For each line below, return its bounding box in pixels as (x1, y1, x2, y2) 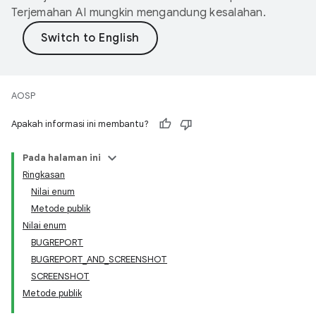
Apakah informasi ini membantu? (11, 118, 149, 130)
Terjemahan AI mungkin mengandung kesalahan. (11, 6, 266, 20)
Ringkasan (23, 169, 65, 181)
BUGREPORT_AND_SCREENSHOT (31, 253, 167, 265)
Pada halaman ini (23, 152, 101, 164)
